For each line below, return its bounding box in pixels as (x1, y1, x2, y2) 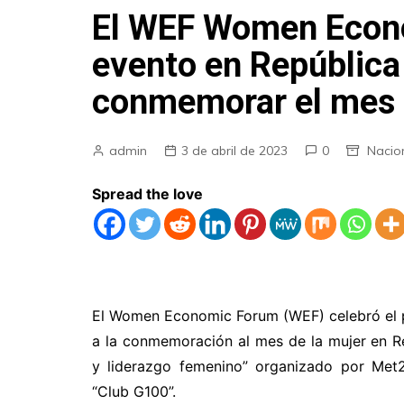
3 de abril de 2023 (181, 142, 288, 159)
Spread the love (92, 185, 203, 203)
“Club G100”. (92, 382, 176, 400)
